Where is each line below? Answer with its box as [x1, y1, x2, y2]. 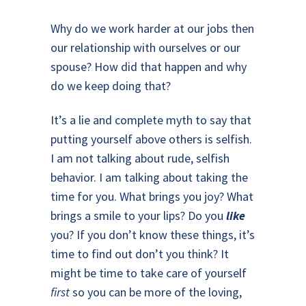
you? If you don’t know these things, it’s [51, 227, 255, 242]
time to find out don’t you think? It [51, 246, 229, 262]
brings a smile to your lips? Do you [51, 208, 226, 223]
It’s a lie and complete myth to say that [51, 112, 251, 128]
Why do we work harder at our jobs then [51, 20, 254, 36]
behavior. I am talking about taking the [51, 169, 248, 185]
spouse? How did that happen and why [51, 59, 247, 74]
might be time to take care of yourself [51, 265, 249, 281]
